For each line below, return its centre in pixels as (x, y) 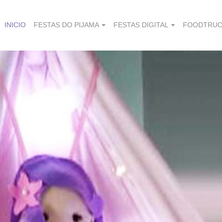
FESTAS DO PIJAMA (67, 25)
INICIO (15, 25)
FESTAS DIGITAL (142, 25)
